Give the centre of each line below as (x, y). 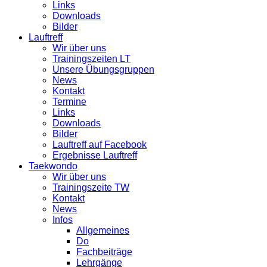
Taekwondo (53, 166)
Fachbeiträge (104, 252)
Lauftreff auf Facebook (100, 144)
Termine (69, 101)
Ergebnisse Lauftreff (95, 155)
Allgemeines (103, 230)
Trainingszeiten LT (91, 58)
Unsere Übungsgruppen (103, 69)
